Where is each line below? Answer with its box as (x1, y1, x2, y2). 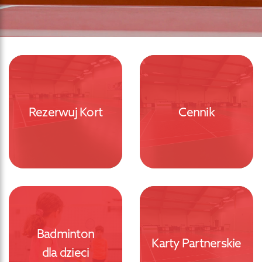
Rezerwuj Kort (28, 104, 103, 119)
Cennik (178, 104, 215, 119)
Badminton (36, 226, 95, 241)
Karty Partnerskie (151, 235, 242, 250)
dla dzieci (42, 244, 89, 260)
